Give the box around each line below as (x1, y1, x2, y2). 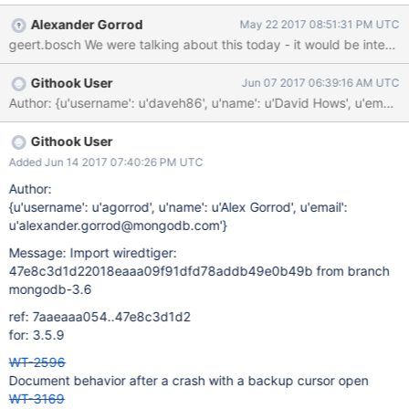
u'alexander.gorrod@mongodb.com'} (8, 217, 227, 233)
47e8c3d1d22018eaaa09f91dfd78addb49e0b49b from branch (8, 263, 390, 278)
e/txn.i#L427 (8, 5, 85, 20)
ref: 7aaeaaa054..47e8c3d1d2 (8, 309, 191, 324)
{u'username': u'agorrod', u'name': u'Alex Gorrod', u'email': (8, 199, 348, 215)
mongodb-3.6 (8, 281, 92, 297)
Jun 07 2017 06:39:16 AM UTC (241, 76, 400, 89)
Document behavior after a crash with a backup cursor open (8, 372, 369, 388)
